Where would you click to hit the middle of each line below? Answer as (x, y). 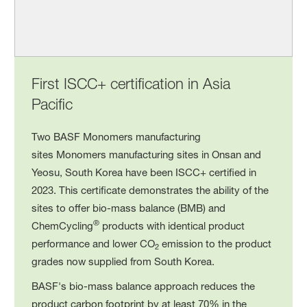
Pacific (52, 104)
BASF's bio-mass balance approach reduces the (144, 286)
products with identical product (172, 225)
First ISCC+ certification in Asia (131, 83)
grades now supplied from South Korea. (123, 261)
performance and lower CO (94, 243)
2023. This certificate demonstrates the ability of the (150, 190)
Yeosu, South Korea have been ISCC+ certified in (144, 172)
